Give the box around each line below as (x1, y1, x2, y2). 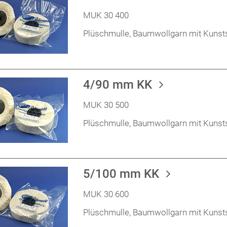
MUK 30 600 (83, 189, 129, 200)
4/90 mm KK (83, 77, 155, 92)
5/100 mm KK (83, 167, 162, 181)
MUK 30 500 (83, 99, 129, 110)
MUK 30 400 (83, 10, 129, 21)
